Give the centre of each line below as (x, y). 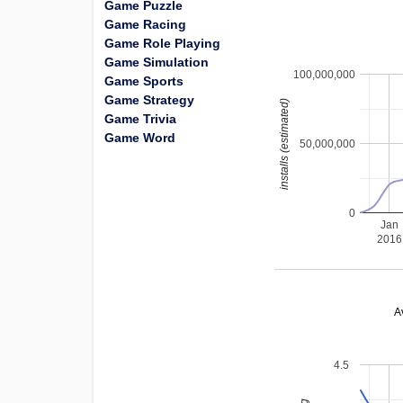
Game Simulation (157, 62)
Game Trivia (140, 119)
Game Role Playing (162, 43)
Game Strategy (149, 100)
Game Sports (144, 81)
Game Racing (145, 24)
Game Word (140, 138)
